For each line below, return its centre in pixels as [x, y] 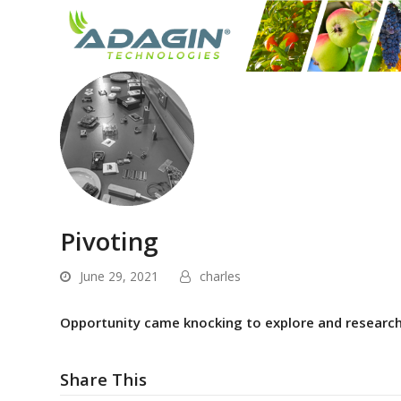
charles [221, 276]
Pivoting [110, 241]
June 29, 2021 [119, 276]
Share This [104, 379]
